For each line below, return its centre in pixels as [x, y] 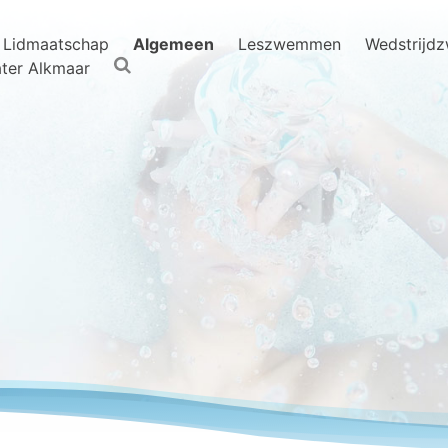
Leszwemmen [289, 44]
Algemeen [173, 44]
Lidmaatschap [55, 44]
